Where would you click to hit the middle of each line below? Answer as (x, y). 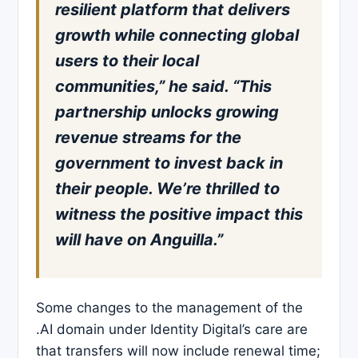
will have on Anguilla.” (139, 240)
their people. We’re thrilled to (167, 189)
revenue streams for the (148, 138)
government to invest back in (169, 163)
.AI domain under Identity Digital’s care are (172, 330)
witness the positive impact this (179, 215)
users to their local (127, 61)
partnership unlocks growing (167, 112)
